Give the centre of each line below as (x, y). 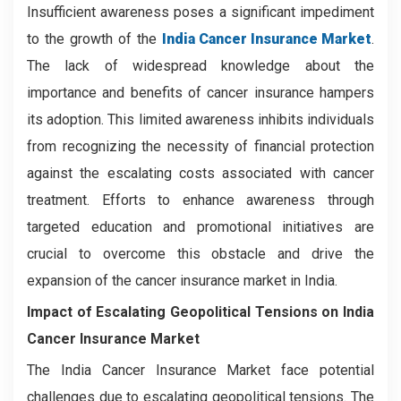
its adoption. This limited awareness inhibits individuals (200, 119)
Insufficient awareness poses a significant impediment (200, 12)
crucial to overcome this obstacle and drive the (200, 253)
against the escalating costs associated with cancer (200, 173)
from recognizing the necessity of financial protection (200, 146)
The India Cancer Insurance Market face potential (200, 370)
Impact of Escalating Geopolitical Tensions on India (200, 311)
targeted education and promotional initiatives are (200, 226)
